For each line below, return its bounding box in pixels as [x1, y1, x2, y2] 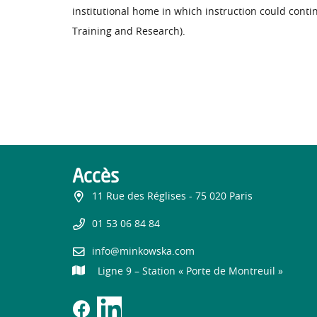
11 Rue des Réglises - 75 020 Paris [92, 191, 253, 202]
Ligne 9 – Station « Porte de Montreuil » [97, 267, 283, 277]
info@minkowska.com [92, 247, 195, 258]
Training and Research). [72, 27, 185, 37]
